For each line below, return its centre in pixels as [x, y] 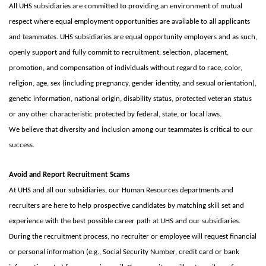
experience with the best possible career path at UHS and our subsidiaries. [126, 221]
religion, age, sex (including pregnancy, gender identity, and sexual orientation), [133, 84]
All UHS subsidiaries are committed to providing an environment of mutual [126, 7]
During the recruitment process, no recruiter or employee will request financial [133, 237]
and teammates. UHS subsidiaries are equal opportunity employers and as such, [133, 37]
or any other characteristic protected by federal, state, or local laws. [115, 115]
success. [22, 145]
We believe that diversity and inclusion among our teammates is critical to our [131, 130]
